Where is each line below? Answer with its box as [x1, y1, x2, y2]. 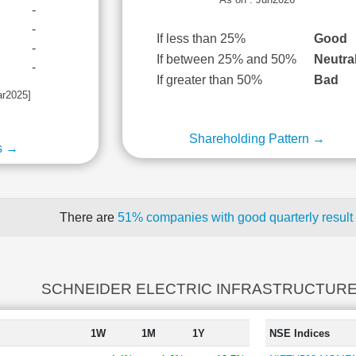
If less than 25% [157, 32, 246, 45]
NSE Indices [269, 327, 330, 339]
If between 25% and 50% [157, 52, 297, 66]
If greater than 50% [157, 73, 263, 87]
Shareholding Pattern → [189, 132, 326, 145]
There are [59, 211, 118, 224]
